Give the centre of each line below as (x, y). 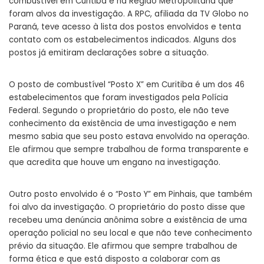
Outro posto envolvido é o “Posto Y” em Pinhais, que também (131, 194)
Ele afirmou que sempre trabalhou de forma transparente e (129, 150)
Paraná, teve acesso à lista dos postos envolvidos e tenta (125, 27)
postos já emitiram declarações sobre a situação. (109, 53)
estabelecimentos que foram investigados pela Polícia (118, 98)
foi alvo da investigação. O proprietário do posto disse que (127, 207)
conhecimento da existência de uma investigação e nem (123, 124)
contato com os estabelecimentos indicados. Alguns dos (123, 40)
